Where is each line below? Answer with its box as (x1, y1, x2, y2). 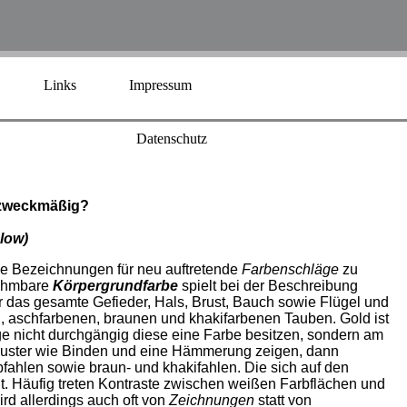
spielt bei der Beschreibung (182, 278, 358, 293)
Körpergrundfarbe (53, 278, 182, 293)
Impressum (128, 77, 192, 93)
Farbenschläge (242, 262, 339, 277)
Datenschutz (135, 131, 207, 146)
